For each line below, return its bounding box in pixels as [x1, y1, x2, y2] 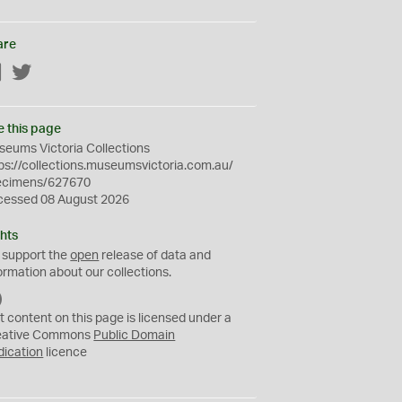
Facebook [3, 67, 60, 80]
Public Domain [93, 329, 176, 342]
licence [43, 346, 88, 359]
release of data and [99, 249, 212, 262]
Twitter [32, 67, 72, 80]
